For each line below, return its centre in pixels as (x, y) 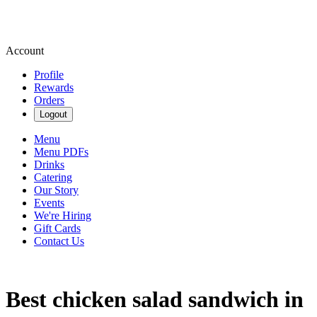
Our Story (56, 190)
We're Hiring (63, 215)
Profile (49, 75)
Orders (49, 100)
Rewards (54, 87)
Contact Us (59, 241)
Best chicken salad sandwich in (155, 300)
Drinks (49, 165)
